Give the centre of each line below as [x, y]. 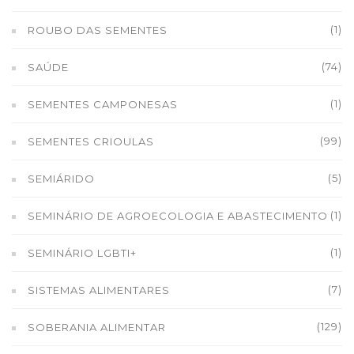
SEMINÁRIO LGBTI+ [82, 253]
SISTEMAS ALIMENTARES [99, 290]
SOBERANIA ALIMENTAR [97, 327]
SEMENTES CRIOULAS [91, 141]
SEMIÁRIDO [61, 179]
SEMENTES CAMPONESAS [103, 104]
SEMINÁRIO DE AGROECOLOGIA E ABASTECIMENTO [178, 216]
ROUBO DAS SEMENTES [98, 30]
